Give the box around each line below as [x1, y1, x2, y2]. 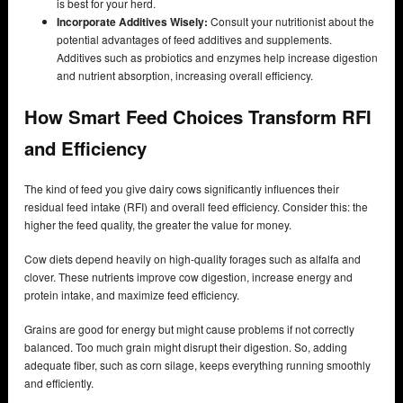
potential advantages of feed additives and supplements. [57, 31, 332, 47]
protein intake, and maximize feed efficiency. [24, 287, 239, 303]
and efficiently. [24, 375, 94, 391]
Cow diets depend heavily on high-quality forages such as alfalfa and [24, 251, 361, 267]
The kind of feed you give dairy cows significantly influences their [24, 181, 339, 197]
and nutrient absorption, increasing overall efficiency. [57, 67, 313, 83]
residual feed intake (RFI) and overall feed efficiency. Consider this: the [24, 199, 368, 215]
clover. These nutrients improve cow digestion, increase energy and [24, 269, 353, 285]
